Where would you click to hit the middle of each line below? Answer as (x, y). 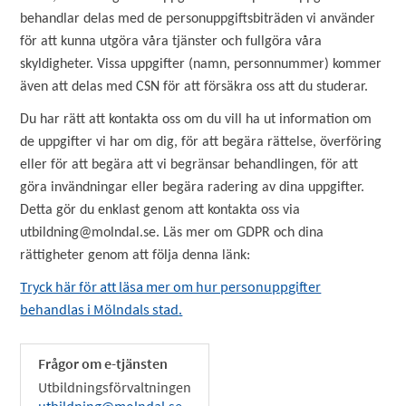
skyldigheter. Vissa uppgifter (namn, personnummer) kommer (201, 64)
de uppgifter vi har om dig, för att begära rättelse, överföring (201, 142)
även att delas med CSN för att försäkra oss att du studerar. (198, 87)
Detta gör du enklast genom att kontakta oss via (160, 210)
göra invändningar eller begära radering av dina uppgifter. (193, 188)
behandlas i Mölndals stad (100, 309)
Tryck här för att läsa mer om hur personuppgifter (171, 286)
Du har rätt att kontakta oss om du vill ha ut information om (196, 120)
